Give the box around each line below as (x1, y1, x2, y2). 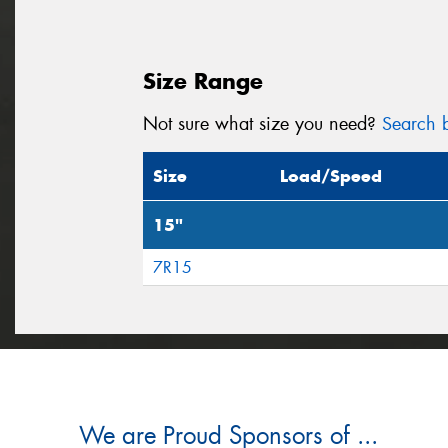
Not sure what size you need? (143, 111, 382, 136)
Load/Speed (280, 165, 382, 188)
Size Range (143, 66, 263, 95)
